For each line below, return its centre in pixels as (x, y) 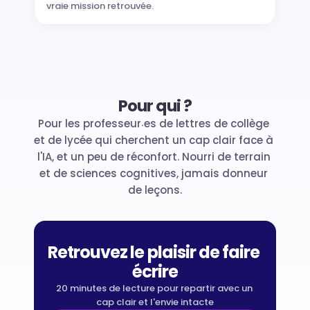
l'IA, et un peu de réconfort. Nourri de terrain (154, 157)
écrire (155, 272)
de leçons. (155, 190)
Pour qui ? (155, 106)
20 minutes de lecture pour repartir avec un (154, 288)
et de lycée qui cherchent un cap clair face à (154, 140)
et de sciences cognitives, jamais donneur (154, 173)
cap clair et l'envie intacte (155, 302)
